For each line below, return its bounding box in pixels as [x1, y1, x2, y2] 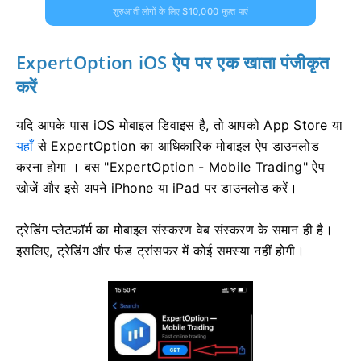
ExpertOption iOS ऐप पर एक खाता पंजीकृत [16, 49, 330, 74]
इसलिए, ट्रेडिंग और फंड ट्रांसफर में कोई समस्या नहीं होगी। [16, 242, 305, 259]
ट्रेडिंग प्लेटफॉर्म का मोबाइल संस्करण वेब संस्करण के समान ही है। [16, 221, 334, 238]
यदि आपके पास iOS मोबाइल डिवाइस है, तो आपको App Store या [16, 116, 343, 133]
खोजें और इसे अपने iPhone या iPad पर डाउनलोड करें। [16, 179, 297, 196]
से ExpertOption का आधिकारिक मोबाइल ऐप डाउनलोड [33, 137, 319, 154]
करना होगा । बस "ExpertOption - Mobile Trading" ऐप [16, 158, 325, 175]
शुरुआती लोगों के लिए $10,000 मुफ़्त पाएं [112, 5, 249, 17]
